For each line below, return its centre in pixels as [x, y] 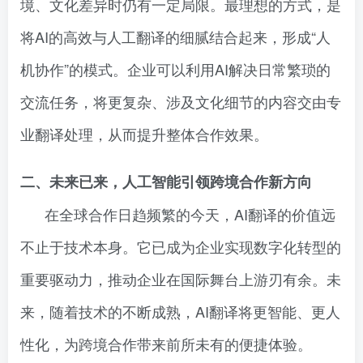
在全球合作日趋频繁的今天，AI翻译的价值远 [190, 214]
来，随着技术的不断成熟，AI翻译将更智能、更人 [180, 311]
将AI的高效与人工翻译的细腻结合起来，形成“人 [175, 36]
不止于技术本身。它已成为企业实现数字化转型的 [181, 246]
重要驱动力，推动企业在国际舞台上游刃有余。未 [181, 279]
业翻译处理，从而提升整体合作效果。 [144, 134]
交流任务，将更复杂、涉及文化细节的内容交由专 [181, 101]
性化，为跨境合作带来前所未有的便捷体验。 [166, 344]
